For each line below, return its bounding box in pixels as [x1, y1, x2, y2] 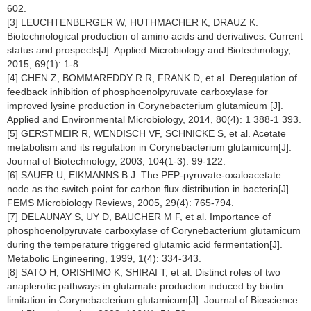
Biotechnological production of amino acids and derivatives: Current [7, 31, 303, 42]
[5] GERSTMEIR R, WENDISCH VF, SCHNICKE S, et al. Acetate [7, 128, 286, 139]
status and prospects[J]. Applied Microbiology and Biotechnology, [7, 44, 291, 56]
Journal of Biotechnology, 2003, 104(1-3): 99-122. [7, 155, 226, 167]
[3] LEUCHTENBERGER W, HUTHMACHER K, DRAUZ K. [7, 17, 258, 28]
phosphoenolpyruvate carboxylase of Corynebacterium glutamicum [7, 225, 301, 236]
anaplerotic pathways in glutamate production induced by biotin [7, 280, 283, 292]
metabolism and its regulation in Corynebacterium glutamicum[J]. [7, 142, 292, 153]
